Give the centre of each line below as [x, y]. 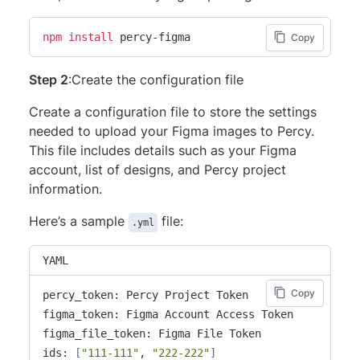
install [91, 37]
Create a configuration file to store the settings [173, 111]
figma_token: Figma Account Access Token [168, 314]
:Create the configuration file [156, 79]
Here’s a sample [79, 221]
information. [65, 188]
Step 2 [49, 79]
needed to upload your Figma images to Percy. [172, 131]
